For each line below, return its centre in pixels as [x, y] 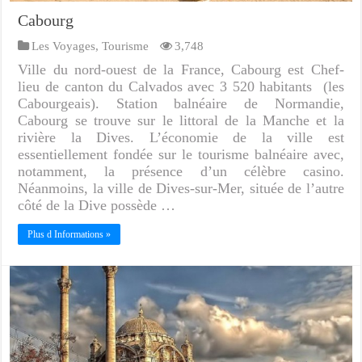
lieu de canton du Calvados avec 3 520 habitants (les [181, 86]
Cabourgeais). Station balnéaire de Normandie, [181, 103]
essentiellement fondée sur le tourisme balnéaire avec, [181, 154]
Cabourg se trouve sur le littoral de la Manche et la [181, 120]
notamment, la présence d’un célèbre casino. [181, 171]
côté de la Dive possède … [97, 205]
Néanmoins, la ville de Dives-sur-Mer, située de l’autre [181, 188]
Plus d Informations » [69, 234]
